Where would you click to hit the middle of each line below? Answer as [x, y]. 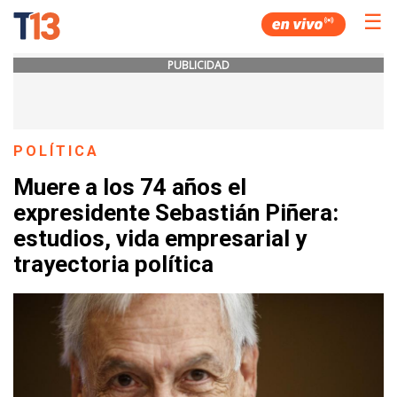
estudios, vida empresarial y [160, 239]
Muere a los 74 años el [130, 187]
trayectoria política [113, 265]
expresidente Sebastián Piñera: [176, 213]
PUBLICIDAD [198, 65]
